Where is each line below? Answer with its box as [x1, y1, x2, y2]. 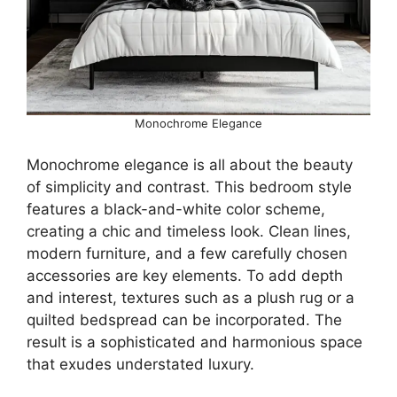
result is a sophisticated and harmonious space [27, 333, 362, 351]
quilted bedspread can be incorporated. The [27, 311, 342, 329]
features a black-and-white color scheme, [27, 200, 325, 218]
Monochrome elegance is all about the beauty [27, 156, 353, 174]
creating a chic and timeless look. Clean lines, [27, 222, 351, 240]
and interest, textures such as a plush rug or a [27, 289, 354, 307]
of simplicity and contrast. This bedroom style [27, 178, 352, 196]
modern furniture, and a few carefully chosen [27, 245, 347, 262]
